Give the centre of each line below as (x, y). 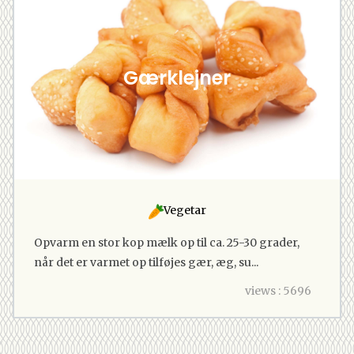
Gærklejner (177, 77)
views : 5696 (279, 290)
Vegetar (183, 210)
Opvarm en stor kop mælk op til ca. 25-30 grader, (167, 242)
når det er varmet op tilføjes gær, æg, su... (146, 262)
